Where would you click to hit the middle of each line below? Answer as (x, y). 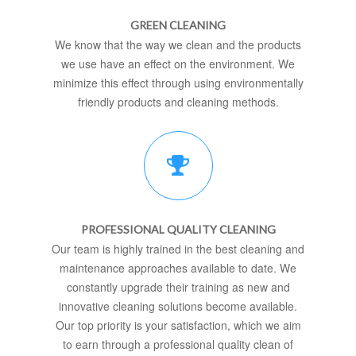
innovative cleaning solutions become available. (178, 306)
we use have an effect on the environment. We (178, 64)
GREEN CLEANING (178, 25)
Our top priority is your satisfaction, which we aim (178, 325)
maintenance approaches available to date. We (178, 268)
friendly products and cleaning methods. (178, 102)
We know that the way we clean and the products (178, 45)
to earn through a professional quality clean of (178, 344)
